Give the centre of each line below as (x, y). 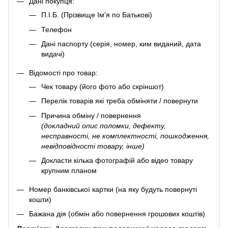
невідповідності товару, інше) (93, 146)
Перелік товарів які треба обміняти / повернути (120, 101)
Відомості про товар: (63, 73)
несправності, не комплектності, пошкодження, (125, 136)
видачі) (53, 54)
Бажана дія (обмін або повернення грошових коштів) (117, 214)
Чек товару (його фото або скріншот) (103, 86)
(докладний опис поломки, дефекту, (104, 125)
